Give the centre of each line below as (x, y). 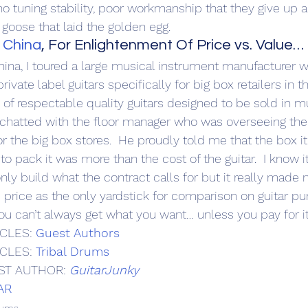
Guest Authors (78, 233)
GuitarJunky (104, 270)
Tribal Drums (73, 252)
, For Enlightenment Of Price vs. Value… (173, 45)
